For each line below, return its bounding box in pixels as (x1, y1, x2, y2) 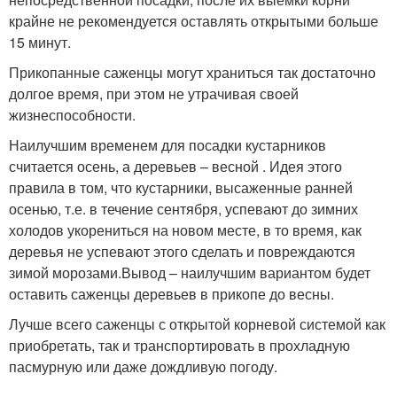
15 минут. (9, 31, 71, 52)
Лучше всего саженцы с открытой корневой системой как (9, 313, 385, 334)
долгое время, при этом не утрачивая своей (9, 82, 299, 104)
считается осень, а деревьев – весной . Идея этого (9, 155, 342, 176)
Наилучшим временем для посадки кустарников (9, 134, 326, 155)
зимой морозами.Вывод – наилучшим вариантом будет (9, 261, 370, 283)
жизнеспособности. (9, 104, 136, 125)
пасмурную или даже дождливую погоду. (9, 355, 277, 377)
